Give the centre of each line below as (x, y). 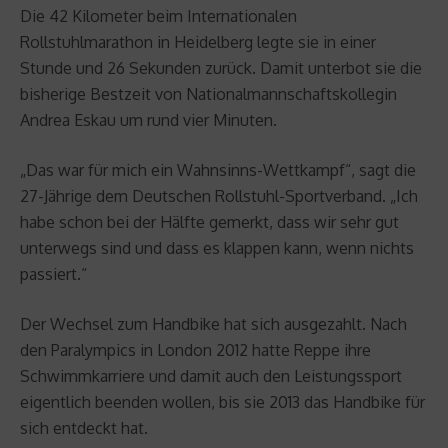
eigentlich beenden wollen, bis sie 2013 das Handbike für (222, 401)
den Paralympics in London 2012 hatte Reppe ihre (195, 349)
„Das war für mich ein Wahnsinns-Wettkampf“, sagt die (218, 169)
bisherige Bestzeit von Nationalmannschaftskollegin (208, 93)
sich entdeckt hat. (84, 427)
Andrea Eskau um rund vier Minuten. (148, 119)
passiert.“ (53, 273)
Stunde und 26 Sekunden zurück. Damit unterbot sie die (221, 67)
